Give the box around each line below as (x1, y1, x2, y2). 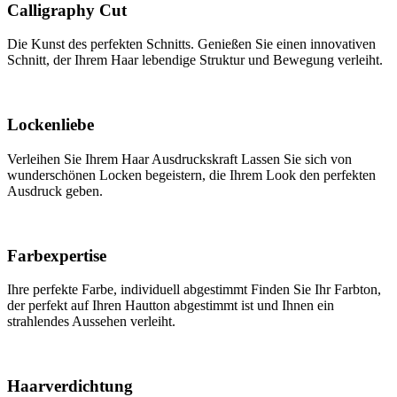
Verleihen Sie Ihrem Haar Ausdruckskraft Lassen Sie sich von (7, 151, 352, 167)
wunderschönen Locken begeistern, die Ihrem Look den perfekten (7, 167, 376, 183)
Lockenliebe (7, 115, 94, 135)
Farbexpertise (7, 245, 106, 265)
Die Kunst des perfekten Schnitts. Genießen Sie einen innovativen (7, 36, 376, 52)
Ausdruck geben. (7, 183, 103, 198)
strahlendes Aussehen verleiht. (7, 314, 175, 330)
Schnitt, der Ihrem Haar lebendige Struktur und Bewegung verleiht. (7, 52, 383, 68)
